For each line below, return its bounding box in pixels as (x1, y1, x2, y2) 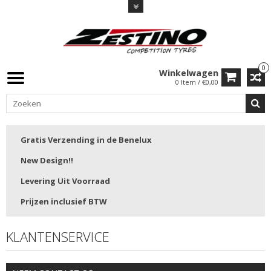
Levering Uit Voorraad (21, 175, 110, 187)
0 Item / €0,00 (175, 77, 218, 87)
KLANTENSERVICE (6, 227, 109, 246)
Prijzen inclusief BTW (21, 196, 107, 207)
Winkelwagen (159, 67, 218, 79)
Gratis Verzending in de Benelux (21, 134, 152, 146)
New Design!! (21, 155, 73, 166)
